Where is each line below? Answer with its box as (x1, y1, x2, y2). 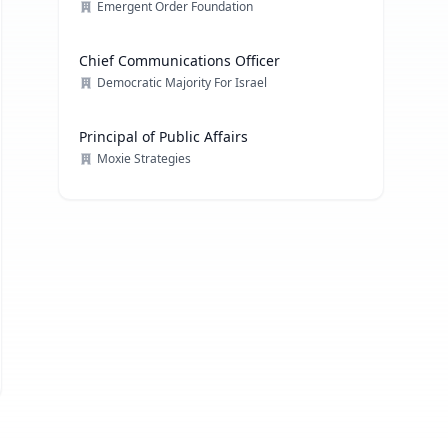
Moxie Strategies (97, 150, 192, 167)
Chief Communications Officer (79, 51, 281, 70)
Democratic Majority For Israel (97, 74, 268, 91)
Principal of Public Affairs (79, 127, 249, 146)
